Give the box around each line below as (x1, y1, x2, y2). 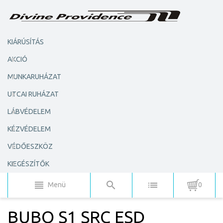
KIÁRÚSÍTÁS (7, 38, 44, 46)
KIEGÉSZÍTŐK (7, 160, 49, 168)
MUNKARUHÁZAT (7, 73, 61, 81)
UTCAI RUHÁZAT (7, 90, 59, 98)
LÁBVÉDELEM (7, 108, 51, 115)
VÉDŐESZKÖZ (7, 142, 53, 150)
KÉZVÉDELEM (7, 125, 51, 133)
